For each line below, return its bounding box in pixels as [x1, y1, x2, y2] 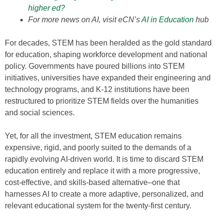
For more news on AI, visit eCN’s [28, 15, 141, 24]
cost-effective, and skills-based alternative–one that [5, 178, 180, 186]
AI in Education [141, 15, 194, 24]
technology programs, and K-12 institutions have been [5, 85, 189, 93]
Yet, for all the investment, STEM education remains [5, 132, 182, 140]
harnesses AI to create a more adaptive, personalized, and [5, 190, 203, 198]
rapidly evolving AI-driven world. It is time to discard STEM [5, 155, 203, 163]
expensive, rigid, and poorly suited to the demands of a [5, 143, 191, 152]
